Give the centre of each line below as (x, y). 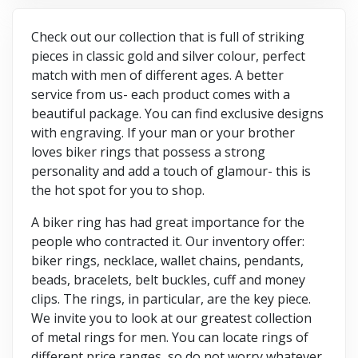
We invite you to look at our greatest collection (171, 318)
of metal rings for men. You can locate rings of (170, 337)
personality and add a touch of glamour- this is (171, 171)
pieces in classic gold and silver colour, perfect (168, 56)
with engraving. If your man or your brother (163, 132)
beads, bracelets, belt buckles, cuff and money (168, 279)
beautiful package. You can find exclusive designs (177, 113)
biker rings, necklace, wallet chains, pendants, (167, 260)
